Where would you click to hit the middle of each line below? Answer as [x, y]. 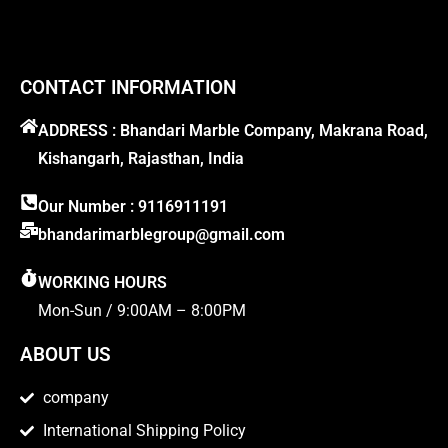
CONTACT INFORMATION [128, 88]
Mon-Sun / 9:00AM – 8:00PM [142, 311]
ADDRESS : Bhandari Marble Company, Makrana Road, [233, 131]
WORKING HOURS [102, 283]
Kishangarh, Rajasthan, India [141, 159]
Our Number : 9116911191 [133, 207]
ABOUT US [65, 355]
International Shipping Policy [144, 431]
